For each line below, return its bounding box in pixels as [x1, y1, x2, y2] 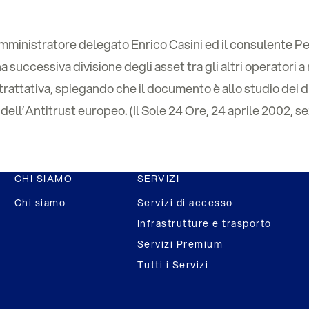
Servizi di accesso [137, 196, 233, 210]
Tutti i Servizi [137, 258, 209, 272]
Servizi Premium [137, 237, 223, 251]
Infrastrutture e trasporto [137, 217, 272, 230]
